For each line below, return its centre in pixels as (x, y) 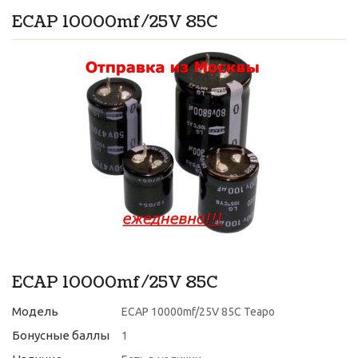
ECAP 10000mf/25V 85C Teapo (198, 312)
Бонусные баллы (61, 335)
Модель (35, 311)
